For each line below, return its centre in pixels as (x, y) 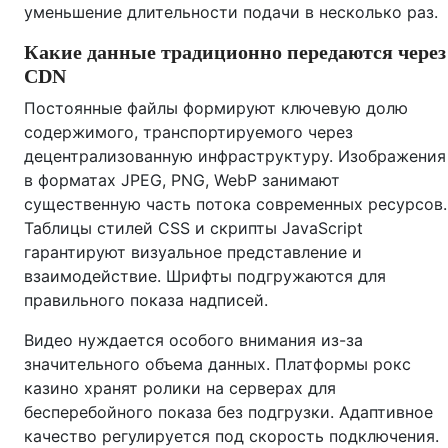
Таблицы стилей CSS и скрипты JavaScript (193, 228)
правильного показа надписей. (146, 300)
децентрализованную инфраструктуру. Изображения (235, 156)
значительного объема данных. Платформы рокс (217, 364)
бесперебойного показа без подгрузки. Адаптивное (228, 412)
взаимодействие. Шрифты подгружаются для (205, 276)
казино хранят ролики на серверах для (180, 388)
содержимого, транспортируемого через (188, 132)
